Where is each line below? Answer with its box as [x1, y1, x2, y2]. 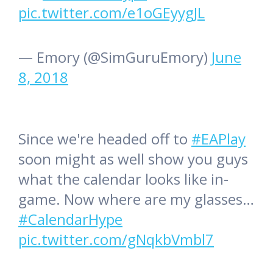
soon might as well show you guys [18, 148, 248, 169]
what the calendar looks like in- [18, 168, 229, 189]
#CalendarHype [18, 208, 122, 229]
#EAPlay [191, 128, 246, 149]
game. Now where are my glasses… [18, 188, 254, 209]
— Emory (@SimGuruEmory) [18, 46, 211, 67]
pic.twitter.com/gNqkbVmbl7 [18, 229, 214, 249]
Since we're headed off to [18, 128, 191, 149]
